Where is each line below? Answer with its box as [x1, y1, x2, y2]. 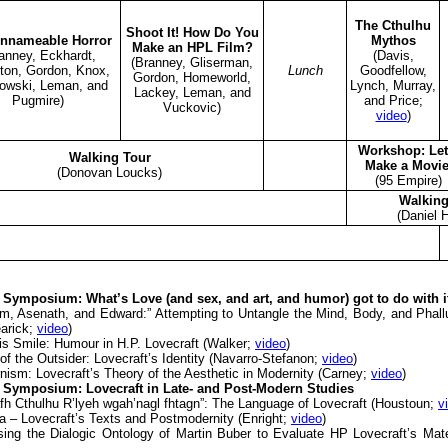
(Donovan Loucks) [57, 164, 162, 180]
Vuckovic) [163, 99, 221, 115]
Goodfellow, [359, 62, 427, 78]
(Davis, [372, 47, 414, 63]
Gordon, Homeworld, [133, 69, 251, 85]
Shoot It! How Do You [125, 24, 259, 40]
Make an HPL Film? [131, 39, 253, 55]
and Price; [363, 92, 423, 108]
